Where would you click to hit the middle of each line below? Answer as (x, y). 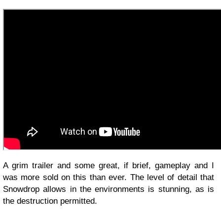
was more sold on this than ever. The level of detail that (109, 178)
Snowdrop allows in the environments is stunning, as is (109, 189)
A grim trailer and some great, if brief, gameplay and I (109, 166)
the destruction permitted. (50, 201)
